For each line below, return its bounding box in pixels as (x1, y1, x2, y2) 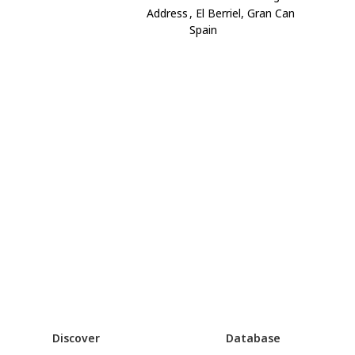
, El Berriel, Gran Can (189, 5, 296, 21)
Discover (52, 330, 100, 345)
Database (226, 330, 281, 345)
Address (147, 5, 189, 21)
